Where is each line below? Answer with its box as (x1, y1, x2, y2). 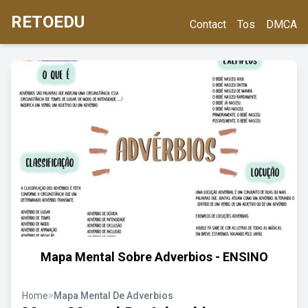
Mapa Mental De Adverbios (54, 290, 173, 301)
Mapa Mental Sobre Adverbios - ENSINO (40, 250, 268, 264)
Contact (190, 18, 226, 31)
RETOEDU (11, 12, 85, 32)
